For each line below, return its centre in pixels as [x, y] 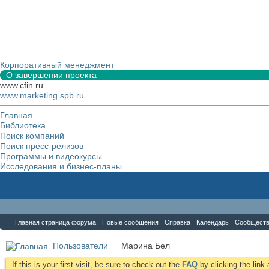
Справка [177, 222]
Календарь [213, 222]
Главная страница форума [56, 222]
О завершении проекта [51, 75]
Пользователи [80, 246]
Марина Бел [146, 246]
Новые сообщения [130, 222]
